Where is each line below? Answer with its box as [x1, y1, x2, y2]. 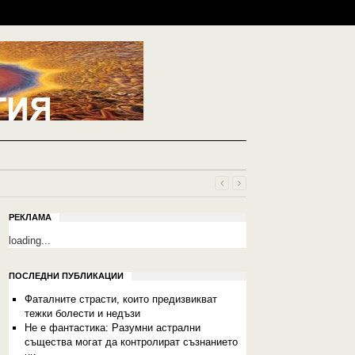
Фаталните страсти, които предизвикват [24, 293, 217, 305]
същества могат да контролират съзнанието [24, 336, 238, 348]
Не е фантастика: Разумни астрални [24, 322, 200, 334]
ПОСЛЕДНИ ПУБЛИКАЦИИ [9, 271, 124, 281]
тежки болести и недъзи [24, 307, 140, 319]
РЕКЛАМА [9, 212, 52, 222]
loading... [9, 235, 51, 246]
